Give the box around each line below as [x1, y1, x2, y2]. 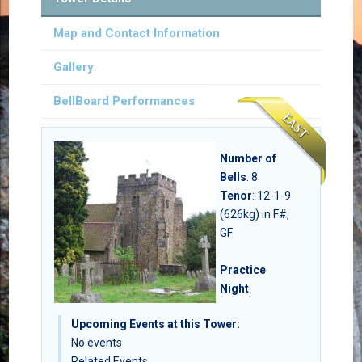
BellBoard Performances [53, 94, 195, 109]
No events [70, 336, 122, 350]
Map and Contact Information [53, 26, 220, 41]
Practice [219, 263, 266, 277]
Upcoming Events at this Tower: [70, 318, 240, 331]
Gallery [53, 60, 94, 75]
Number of [219, 152, 276, 166]
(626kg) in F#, [219, 208, 289, 221]
